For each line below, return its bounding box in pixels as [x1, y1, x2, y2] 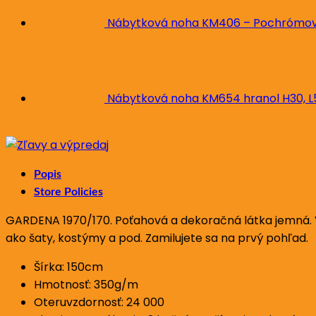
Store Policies [34, 186, 103, 197]
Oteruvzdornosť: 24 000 [34, 293, 164, 310]
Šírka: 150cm [34, 258, 103, 275]
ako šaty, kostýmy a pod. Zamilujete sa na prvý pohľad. [6, 229, 308, 246]
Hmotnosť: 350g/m [34, 276, 138, 293]
